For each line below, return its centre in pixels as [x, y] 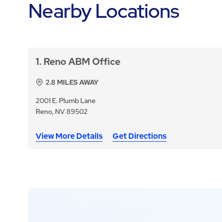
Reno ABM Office [82, 62]
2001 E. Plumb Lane [66, 101]
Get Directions [140, 136]
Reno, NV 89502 [62, 112]
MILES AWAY [77, 83]
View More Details [69, 136]
